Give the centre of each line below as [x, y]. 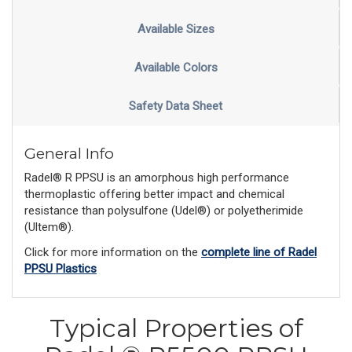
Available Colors [176, 68]
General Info [69, 153]
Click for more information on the [113, 252]
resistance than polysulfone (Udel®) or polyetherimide [164, 211]
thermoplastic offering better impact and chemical [154, 194]
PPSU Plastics [60, 268]
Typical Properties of [176, 328]
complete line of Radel [259, 252]
